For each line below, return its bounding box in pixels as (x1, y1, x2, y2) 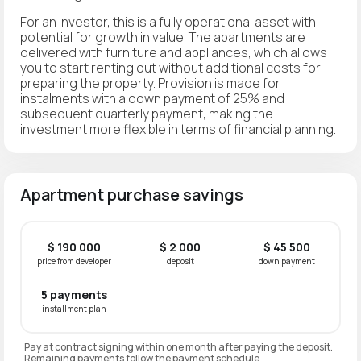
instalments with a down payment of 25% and (20, 89, 284, 107)
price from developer (36, 255, 111, 267)
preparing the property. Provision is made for (20, 73, 280, 92)
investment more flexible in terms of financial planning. (20, 119, 336, 138)
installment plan (41, 302, 106, 314)
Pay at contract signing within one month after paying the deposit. (24, 339, 333, 354)
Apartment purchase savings (20, 183, 243, 205)
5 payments (40, 286, 107, 302)
